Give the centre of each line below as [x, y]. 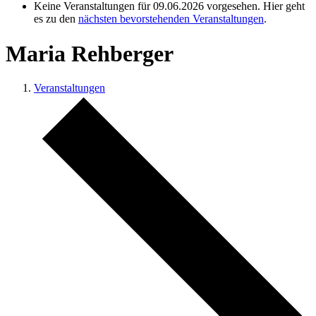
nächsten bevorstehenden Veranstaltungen [171, 19]
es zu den [56, 19]
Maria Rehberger [90, 53]
